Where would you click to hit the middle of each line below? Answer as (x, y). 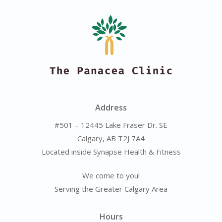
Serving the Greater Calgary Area (111, 189)
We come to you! (111, 176)
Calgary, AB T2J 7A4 (111, 139)
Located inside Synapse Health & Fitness (111, 152)
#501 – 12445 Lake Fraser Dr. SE (111, 125)
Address (111, 108)
